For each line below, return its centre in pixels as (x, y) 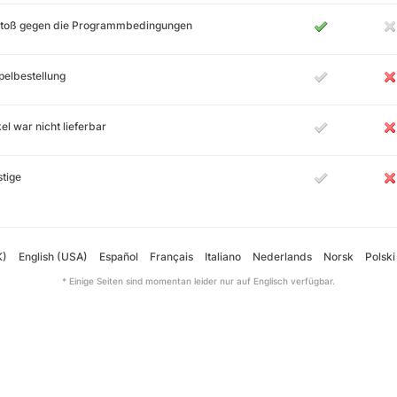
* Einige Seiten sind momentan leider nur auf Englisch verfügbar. (198, 281)
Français (171, 257)
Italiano (223, 257)
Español (119, 257)
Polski (380, 257)
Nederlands (282, 257)
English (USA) (53, 257)
